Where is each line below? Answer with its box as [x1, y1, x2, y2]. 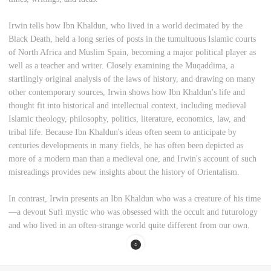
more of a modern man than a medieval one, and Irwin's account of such [8, 154, 257, 164]
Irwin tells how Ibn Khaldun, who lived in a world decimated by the [8, 21, 243, 31]
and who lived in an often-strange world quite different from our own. [8, 221, 250, 230]
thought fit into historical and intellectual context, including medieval [8, 101, 247, 111]
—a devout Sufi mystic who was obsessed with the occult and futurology [8, 207, 258, 217]
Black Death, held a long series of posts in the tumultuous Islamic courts [8, 34, 256, 44]
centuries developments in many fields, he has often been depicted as [8, 141, 244, 151]
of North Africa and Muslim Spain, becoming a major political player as [8, 48, 256, 57]
